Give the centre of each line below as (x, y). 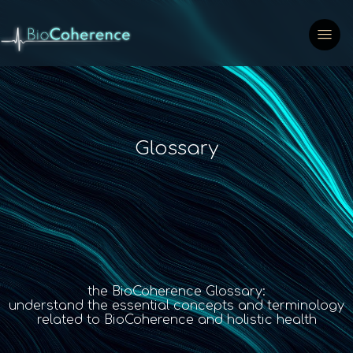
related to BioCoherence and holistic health (176, 320)
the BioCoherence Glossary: (176, 292)
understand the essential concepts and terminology (176, 306)
